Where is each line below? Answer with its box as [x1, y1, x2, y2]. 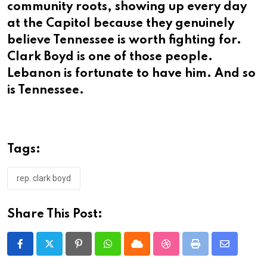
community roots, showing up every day [7, 1, 247, 14]
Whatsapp [107, 245, 149, 257]
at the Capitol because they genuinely [7, 18, 234, 30]
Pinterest [77, 245, 117, 257]
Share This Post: [7, 209, 103, 221]
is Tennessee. [7, 85, 84, 97]
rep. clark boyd [17, 173, 71, 184]
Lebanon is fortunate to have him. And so [7, 68, 256, 80]
